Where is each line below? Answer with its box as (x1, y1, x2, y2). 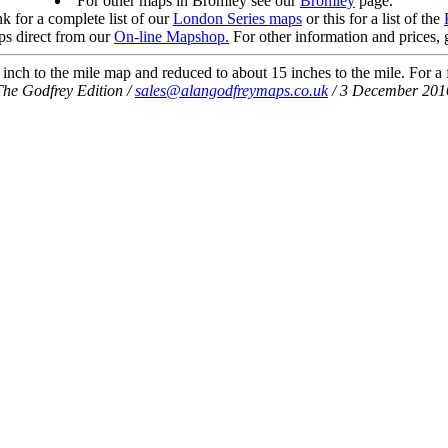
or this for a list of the (302, 9, 444, 27)
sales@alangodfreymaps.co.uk (135, 81, 328, 99)
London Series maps (173, 9, 302, 27)
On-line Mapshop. (114, 27, 229, 45)
